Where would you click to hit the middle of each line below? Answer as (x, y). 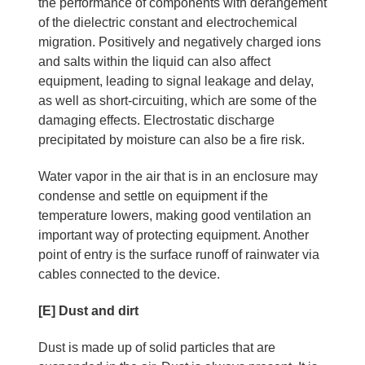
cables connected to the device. (129, 274)
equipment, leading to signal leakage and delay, (176, 81)
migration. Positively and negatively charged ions (179, 42)
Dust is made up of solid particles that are (156, 347)
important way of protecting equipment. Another (173, 235)
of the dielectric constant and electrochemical (167, 22)
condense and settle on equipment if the (153, 196)
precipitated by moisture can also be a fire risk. (171, 139)
